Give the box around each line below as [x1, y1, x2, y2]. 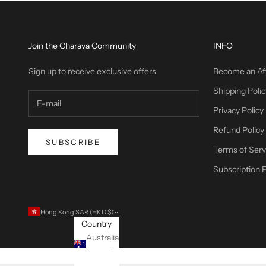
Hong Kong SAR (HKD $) [40, 207, 113, 216]
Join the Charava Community [28, 40, 136, 51]
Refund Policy [213, 124, 265, 135]
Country [81, 218, 112, 229]
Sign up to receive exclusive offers [28, 65, 156, 77]
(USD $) [85, 245, 118, 256]
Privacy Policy [213, 104, 264, 116]
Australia [85, 232, 119, 243]
